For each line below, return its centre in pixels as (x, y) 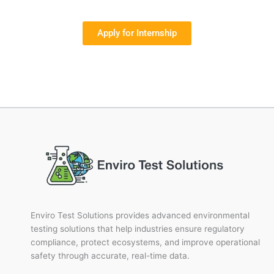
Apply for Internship (137, 33)
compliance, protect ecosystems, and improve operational (145, 242)
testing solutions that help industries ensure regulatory (138, 228)
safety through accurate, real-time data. (110, 255)
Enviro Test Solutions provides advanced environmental (140, 215)
